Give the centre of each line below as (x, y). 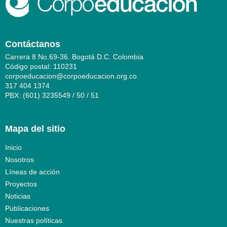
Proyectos (21, 184)
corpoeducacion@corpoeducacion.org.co (71, 76)
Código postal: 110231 (41, 66)
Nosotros (20, 160)
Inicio (13, 147)
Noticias (18, 196)
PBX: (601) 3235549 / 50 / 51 (52, 95)
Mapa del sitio (35, 128)
